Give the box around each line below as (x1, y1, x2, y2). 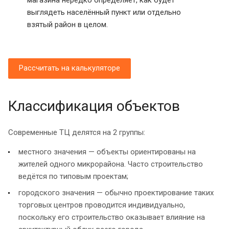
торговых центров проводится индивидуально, (18, 200, 185, 210)
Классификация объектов (8, 97, 180, 114)
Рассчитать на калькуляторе (19, 63, 120, 73)
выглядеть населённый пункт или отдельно (27, 7, 181, 17)
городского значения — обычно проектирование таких (18, 188, 214, 197)
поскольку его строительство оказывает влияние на (18, 212, 205, 222)
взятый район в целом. (27, 19, 108, 29)
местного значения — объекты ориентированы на (18, 147, 196, 156)
